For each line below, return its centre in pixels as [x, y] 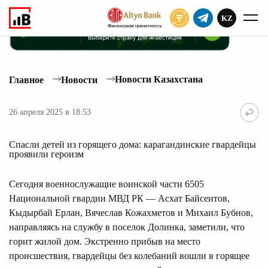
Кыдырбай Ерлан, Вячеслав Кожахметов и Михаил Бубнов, [131, 212]
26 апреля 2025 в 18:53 [50, 112]
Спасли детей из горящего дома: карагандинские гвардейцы [133, 144]
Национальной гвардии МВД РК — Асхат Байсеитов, [119, 198]
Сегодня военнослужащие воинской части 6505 [106, 184]
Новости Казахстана [159, 80]
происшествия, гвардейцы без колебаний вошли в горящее [129, 255]
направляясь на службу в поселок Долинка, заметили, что [127, 227]
